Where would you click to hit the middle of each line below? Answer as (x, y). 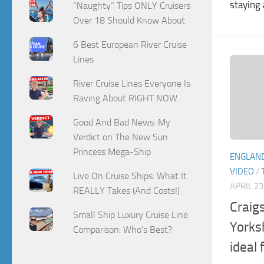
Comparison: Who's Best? (123, 229)
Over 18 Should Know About (129, 21)
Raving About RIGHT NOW (127, 98)
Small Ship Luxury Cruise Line (131, 214)
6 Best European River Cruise (130, 45)
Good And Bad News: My (122, 122)
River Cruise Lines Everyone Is (132, 83)
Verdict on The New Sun (121, 137)
